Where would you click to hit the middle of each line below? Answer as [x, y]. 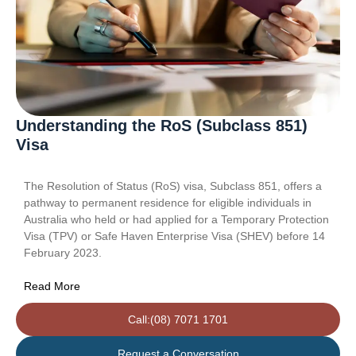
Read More [52, 286]
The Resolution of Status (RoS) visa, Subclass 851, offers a [173, 186]
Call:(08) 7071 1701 [178, 319]
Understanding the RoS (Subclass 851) [162, 125]
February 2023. [63, 252]
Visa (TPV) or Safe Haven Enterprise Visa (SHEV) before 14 [174, 236]
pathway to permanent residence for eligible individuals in [168, 202]
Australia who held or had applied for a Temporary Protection [176, 219]
